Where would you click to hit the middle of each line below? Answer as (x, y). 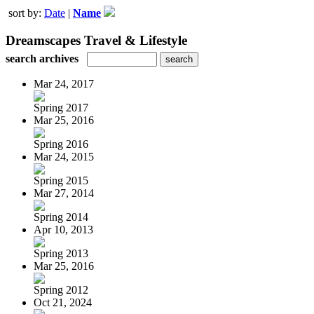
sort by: (26, 13)
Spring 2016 (61, 144)
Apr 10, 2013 (63, 229)
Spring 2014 (61, 217)
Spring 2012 (61, 289)
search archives (42, 58)
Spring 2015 (61, 180)
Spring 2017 (61, 107)
